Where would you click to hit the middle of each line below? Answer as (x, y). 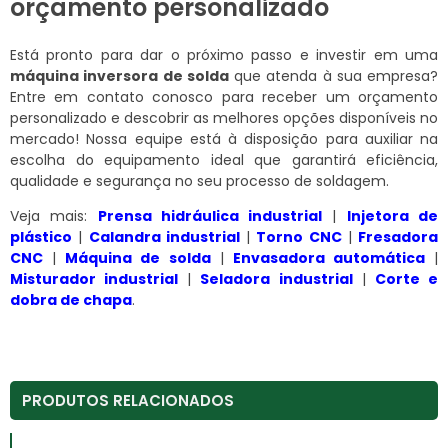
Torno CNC (299, 236)
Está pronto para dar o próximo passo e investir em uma (224, 54)
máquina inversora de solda (119, 75)
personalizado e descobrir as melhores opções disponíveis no (224, 117)
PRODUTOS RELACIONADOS (128, 400)
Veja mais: (54, 215)
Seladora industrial (276, 278)
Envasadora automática (328, 257)
